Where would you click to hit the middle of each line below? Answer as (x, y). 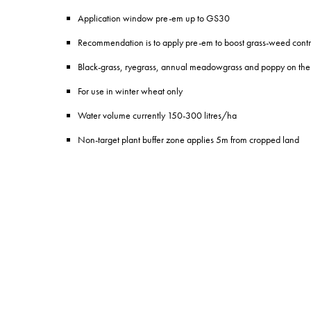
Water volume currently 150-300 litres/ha (157, 115)
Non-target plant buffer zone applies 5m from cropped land (188, 139)
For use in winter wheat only (130, 91)
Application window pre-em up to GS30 (154, 18)
